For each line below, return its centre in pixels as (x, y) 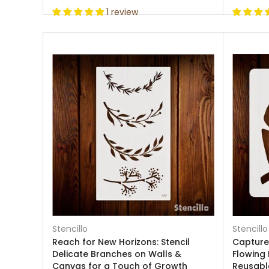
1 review (122, 12)
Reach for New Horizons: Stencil (121, 242)
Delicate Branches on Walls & (117, 254)
